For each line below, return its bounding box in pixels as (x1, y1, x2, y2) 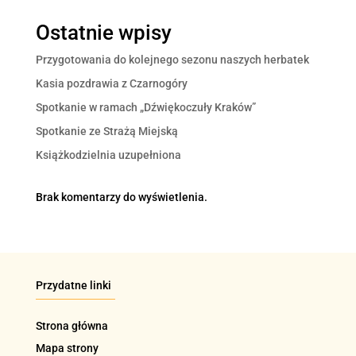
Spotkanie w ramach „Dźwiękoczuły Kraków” (35, 101, 256, 114)
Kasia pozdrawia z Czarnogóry (35, 77, 188, 91)
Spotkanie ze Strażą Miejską (35, 125, 178, 138)
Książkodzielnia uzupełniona (35, 149, 181, 162)
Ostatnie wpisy (35, 21, 172, 45)
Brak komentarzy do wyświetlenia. (35, 191, 207, 204)
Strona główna (35, 319, 108, 333)
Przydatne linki (35, 279, 111, 292)
